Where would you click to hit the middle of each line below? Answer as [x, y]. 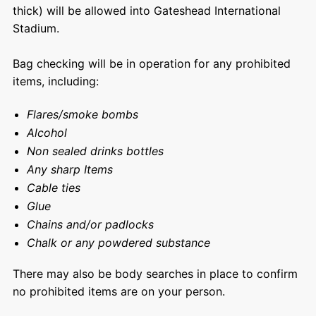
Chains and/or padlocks [92, 224]
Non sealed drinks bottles [97, 151]
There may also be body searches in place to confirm [155, 273]
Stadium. [36, 28]
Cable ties [53, 187]
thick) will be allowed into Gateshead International [146, 10]
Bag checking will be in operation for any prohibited [151, 63]
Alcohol [52, 132]
